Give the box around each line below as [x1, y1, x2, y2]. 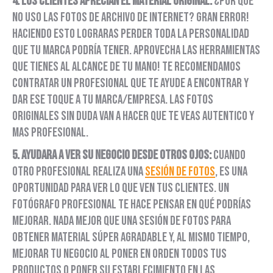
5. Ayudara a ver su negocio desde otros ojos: [12, 147, 213, 163]
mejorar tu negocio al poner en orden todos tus [12, 246, 227, 262]
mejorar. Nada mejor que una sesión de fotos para [12, 213, 231, 229]
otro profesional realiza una [12, 164, 145, 180]
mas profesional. [12, 125, 88, 141]
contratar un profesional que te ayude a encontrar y [12, 76, 249, 91]
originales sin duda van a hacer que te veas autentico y [12, 108, 254, 124]
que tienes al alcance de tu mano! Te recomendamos [12, 59, 241, 75]
